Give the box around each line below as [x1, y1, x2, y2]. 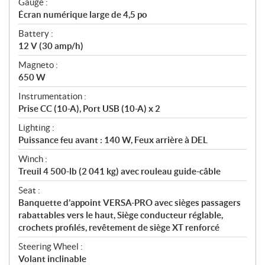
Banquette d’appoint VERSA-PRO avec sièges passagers [18, 198, 241, 208]
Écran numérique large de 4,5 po [18, 9, 147, 20]
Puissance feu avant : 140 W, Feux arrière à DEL [18, 135, 208, 146]
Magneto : [18, 60, 58, 70]
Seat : [18, 185, 40, 196]
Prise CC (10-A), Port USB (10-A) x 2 [18, 104, 160, 114]
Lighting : [18, 122, 54, 133]
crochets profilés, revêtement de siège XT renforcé [18, 222, 219, 233]
